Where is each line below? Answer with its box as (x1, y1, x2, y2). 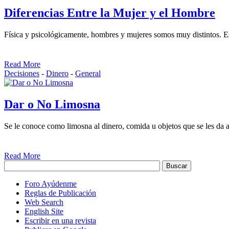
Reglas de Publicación (25, 188, 96, 197)
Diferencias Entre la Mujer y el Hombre (4, 6, 215, 19)
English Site (25, 207, 63, 216)
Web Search (25, 197, 63, 207)
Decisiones (4, 68, 39, 78)
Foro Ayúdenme (25, 179, 77, 188)
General (75, 68, 101, 78)
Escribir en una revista (25, 216, 96, 225)
